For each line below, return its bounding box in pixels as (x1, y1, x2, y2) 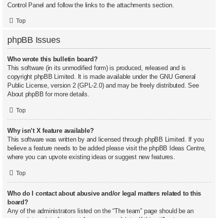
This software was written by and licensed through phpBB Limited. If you (7, 136, 204, 144)
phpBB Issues (7, 35, 60, 45)
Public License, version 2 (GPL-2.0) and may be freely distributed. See (7, 82, 199, 90)
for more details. (43, 91, 90, 98)
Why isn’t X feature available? (7, 127, 94, 135)
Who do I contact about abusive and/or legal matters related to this (7, 189, 201, 197)
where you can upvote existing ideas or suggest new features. (7, 153, 175, 161)
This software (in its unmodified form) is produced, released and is (7, 64, 186, 72)
